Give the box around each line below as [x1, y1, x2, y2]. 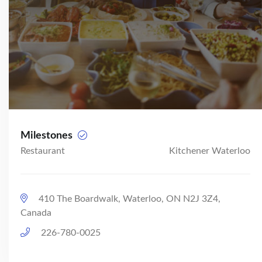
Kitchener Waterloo [169, 146, 250, 156]
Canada [20, 208, 51, 218]
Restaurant [20, 146, 65, 156]
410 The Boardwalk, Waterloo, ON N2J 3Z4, [36, 194, 220, 204]
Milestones [20, 130, 75, 141]
